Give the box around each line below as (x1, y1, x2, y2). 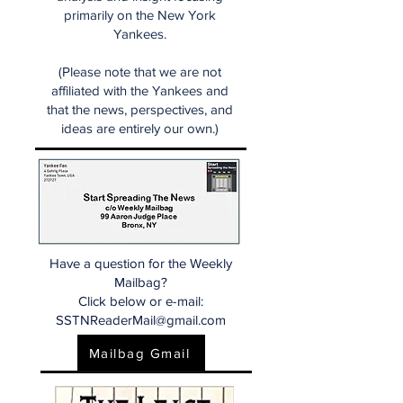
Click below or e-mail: (78, 293, 203, 309)
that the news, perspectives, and (46, 102, 233, 118)
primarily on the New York (63, 7, 216, 23)
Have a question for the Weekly (49, 255, 232, 272)
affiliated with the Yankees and (50, 83, 228, 99)
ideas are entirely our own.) (60, 121, 219, 137)
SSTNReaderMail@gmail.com (56, 312, 226, 328)
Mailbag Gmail (88, 345, 191, 361)
